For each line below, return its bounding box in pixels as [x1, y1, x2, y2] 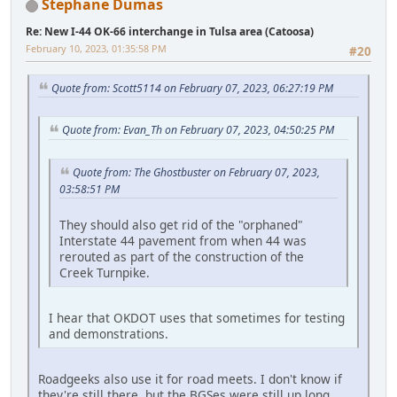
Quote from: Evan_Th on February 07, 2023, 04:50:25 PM [62, 122, 334, 138]
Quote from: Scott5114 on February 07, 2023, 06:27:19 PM [51, 80, 333, 96]
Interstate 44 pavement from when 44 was [59, 231, 307, 249]
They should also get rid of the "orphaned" [59, 215, 303, 233]
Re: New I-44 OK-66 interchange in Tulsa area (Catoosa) [26, 24, 314, 40]
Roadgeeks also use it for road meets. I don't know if [38, 370, 342, 387]
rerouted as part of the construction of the [59, 247, 304, 265]
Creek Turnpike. [59, 263, 150, 281]
